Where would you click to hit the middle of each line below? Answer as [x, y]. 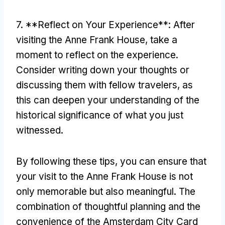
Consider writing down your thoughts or [103, 70]
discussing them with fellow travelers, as [104, 85]
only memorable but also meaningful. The [106, 191]
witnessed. [40, 130]
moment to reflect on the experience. [97, 55]
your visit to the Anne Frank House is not [104, 176]
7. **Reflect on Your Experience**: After [105, 25]
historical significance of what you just [100, 115]
